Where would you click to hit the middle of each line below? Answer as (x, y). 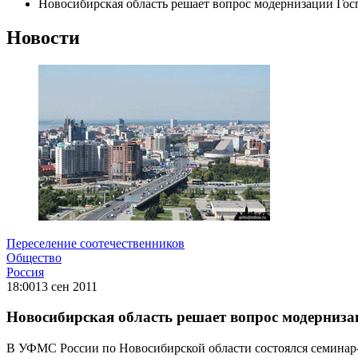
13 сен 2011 (66, 286)
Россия (25, 272)
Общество (34, 257)
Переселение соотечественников (95, 243)
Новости (43, 37)
